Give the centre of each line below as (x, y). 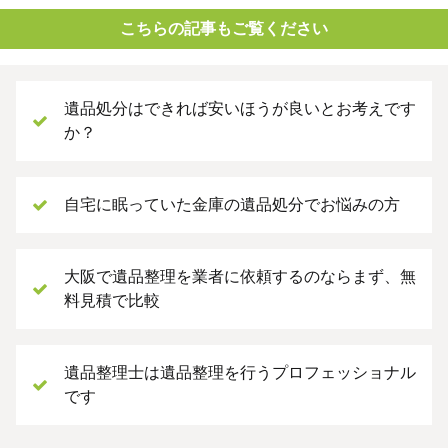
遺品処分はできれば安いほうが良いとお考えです (240, 108)
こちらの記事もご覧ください (224, 28)
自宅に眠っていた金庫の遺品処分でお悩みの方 (232, 204)
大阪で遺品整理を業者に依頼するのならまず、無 (240, 276)
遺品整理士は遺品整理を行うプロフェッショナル (240, 372)
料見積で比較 (112, 300)
